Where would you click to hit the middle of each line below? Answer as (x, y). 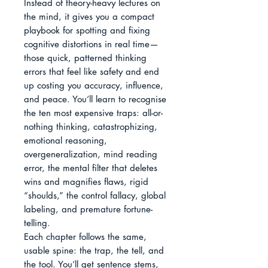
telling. (37, 223)
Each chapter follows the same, (85, 237)
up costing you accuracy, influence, (94, 86)
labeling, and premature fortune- (88, 209)
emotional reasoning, (66, 141)
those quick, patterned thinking (85, 58)
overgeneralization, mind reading (91, 154)
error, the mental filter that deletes (91, 168)
